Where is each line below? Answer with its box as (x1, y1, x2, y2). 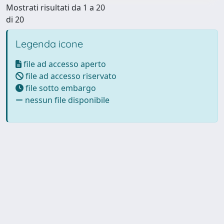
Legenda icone (15, 37, 83, 50)
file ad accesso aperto (21, 58, 106, 69)
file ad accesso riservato (23, 70, 116, 81)
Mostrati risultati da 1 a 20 (6, 1, 105, 13)
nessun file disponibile (23, 94, 109, 105)
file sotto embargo (23, 82, 96, 93)
